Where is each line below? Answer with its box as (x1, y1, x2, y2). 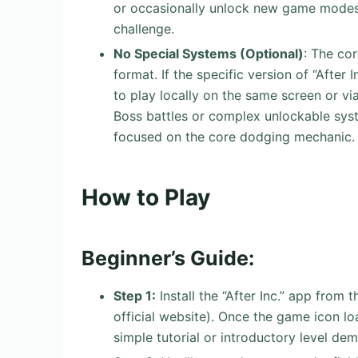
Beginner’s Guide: (82, 246, 254, 271)
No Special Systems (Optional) (113, 45, 304, 62)
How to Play (82, 183, 210, 211)
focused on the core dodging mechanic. (113, 128, 355, 145)
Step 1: (113, 288, 156, 304)
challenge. (113, 20, 174, 37)
